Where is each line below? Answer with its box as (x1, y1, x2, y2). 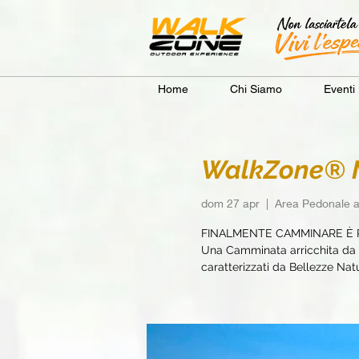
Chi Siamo (230, 82, 282, 95)
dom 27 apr (200, 196, 260, 210)
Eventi (324, 82, 355, 95)
